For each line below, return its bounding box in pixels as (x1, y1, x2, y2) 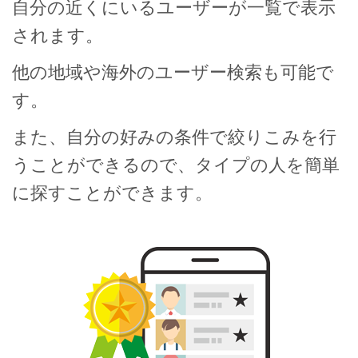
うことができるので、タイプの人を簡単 (12, 155, 340, 176)
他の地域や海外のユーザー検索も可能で (12, 62, 334, 83)
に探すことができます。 (12, 183, 213, 204)
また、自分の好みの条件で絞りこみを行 (12, 127, 336, 148)
